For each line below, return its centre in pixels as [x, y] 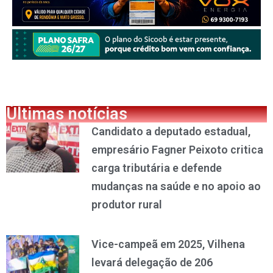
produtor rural [126, 205]
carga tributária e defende [156, 168]
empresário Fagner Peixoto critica [177, 150]
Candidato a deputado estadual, [171, 132]
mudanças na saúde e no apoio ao [176, 186]
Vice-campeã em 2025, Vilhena [168, 244]
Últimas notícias [67, 114]
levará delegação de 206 [152, 263]
